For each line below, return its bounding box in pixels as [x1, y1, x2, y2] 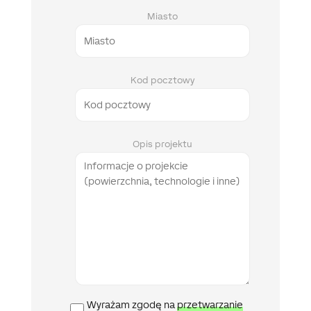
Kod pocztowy [130, 74, 194, 85]
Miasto [146, 10, 178, 22]
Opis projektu [132, 138, 192, 149]
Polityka [161, 298, 196, 309]
